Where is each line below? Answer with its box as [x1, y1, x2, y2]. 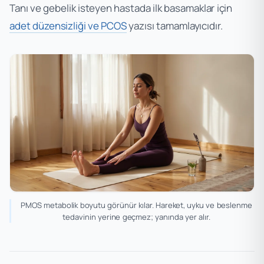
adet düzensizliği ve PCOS [9, 18, 127, 32]
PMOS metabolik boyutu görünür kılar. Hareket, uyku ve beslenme [21, 199, 252, 210]
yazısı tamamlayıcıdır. [127, 18, 223, 32]
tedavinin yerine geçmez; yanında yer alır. [62, 211, 210, 222]
